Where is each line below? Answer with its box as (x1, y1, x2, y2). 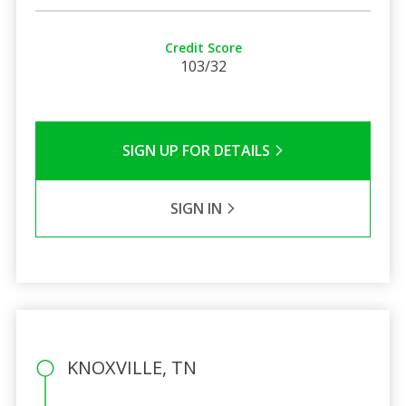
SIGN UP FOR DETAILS (121, 140, 274, 160)
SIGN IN (169, 198, 226, 218)
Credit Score (164, 38, 242, 56)
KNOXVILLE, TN (66, 354, 197, 380)
